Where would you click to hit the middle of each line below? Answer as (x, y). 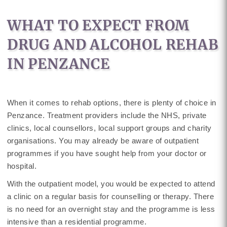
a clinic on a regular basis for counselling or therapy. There (110, 196)
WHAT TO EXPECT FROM (98, 25)
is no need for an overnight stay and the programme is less (111, 209)
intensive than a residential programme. (77, 222)
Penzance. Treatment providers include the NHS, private (107, 115)
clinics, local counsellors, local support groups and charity (109, 128)
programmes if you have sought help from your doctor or (107, 153)
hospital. (22, 166)
